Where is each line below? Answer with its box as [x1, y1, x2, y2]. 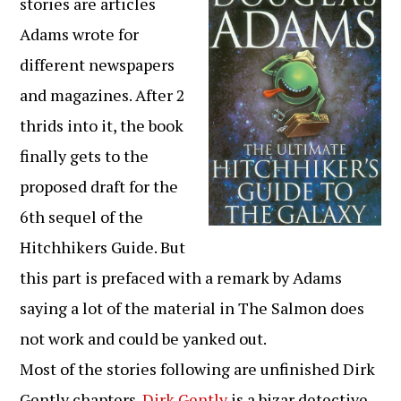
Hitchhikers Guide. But [20, 236, 186, 258]
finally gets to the [20, 145, 149, 166]
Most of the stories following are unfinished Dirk [20, 358, 376, 380]
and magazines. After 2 [20, 84, 186, 106]
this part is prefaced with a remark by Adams [20, 267, 343, 288]
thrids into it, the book [20, 115, 184, 136]
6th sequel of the [20, 206, 144, 227]
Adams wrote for [20, 23, 140, 45]
